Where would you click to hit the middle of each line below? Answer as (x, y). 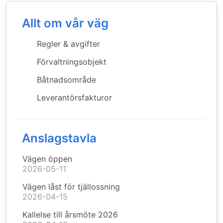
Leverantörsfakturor (74, 98)
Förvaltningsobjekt (72, 62)
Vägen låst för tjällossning (71, 187)
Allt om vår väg (65, 23)
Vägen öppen (47, 159)
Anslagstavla (59, 138)
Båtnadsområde (66, 80)
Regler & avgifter (68, 44)
